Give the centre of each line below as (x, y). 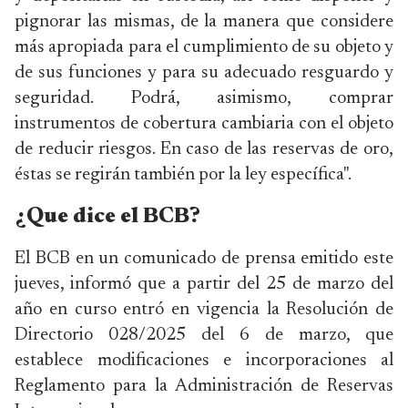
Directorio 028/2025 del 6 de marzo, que (204, 335)
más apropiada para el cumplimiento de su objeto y (204, 47)
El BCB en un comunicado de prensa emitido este (204, 259)
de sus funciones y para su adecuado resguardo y (204, 73)
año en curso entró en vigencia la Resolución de (204, 310)
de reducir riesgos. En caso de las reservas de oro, (204, 149)
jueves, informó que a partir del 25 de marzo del (204, 284)
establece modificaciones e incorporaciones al (204, 361)
